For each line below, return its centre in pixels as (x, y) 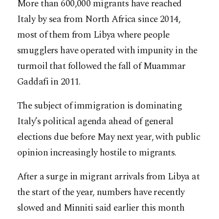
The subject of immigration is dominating (100, 106)
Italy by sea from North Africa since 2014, (99, 20)
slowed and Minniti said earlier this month (101, 208)
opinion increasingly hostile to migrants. (97, 153)
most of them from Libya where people (93, 35)
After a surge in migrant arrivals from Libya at (109, 177)
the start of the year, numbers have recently (101, 193)
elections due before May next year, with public (109, 137)
